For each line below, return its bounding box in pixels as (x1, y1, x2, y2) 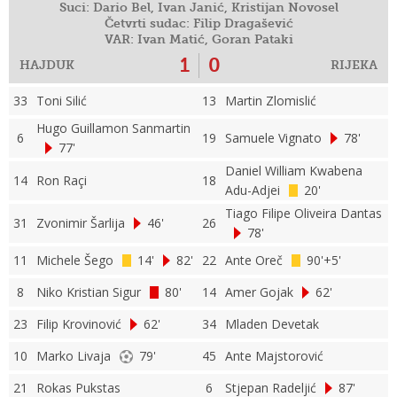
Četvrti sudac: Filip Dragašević (104, 16, 293, 32)
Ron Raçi (36, 172, 87, 190)
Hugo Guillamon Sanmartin (36, 120, 191, 137)
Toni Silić (36, 92, 87, 110)
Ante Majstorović (225, 347, 323, 365)
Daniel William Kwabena (225, 162, 362, 180)
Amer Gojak (225, 284, 293, 301)
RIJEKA (331, 58, 378, 74)
